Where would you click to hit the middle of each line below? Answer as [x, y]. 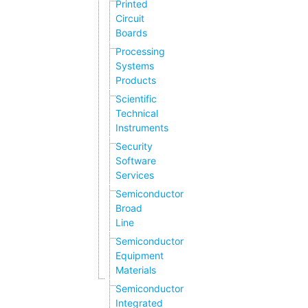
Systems [135, 66]
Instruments [142, 128]
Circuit [130, 19]
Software [136, 161]
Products [136, 80]
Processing [140, 52]
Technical [137, 113]
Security [134, 146]
